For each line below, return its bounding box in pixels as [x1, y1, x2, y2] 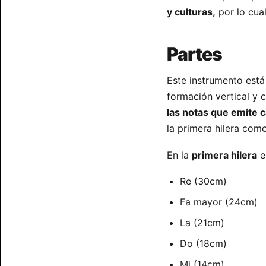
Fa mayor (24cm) [180, 196, 258, 208]
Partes [167, 43, 222, 65]
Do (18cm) [180, 237, 227, 250]
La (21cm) [180, 217, 224, 229]
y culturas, [167, 6, 216, 18]
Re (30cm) [180, 175, 227, 188]
